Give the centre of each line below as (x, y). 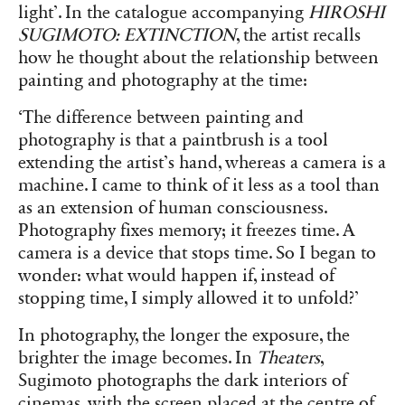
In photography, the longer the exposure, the (184, 336)
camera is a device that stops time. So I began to (197, 254)
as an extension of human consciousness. (173, 208)
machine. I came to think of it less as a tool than (199, 186)
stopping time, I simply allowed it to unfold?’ (188, 299)
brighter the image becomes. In (137, 358)
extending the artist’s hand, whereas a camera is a (202, 163)
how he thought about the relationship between (198, 57)
